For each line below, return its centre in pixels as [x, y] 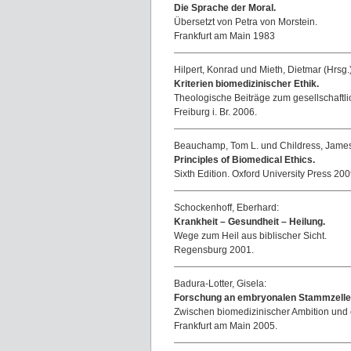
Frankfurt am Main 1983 [224, 36]
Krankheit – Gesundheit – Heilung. [250, 222]
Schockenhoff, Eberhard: [226, 208]
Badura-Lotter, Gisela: [220, 284]
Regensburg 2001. [214, 250]
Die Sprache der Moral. [225, 8]
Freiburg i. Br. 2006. [215, 112]
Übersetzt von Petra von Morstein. [246, 22]
